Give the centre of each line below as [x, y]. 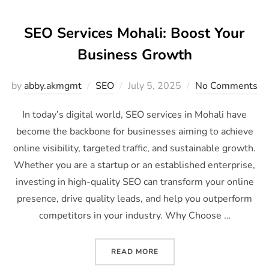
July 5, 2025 [155, 86]
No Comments [226, 86]
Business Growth [134, 54]
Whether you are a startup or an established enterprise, [134, 165]
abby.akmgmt [53, 86]
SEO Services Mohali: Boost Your [134, 33]
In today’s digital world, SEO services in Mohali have [134, 114]
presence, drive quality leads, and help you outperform [134, 198]
